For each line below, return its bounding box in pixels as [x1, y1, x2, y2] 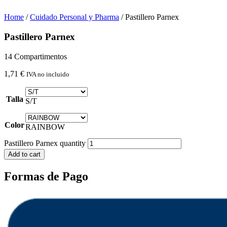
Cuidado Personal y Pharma [30, 13, 119, 22]
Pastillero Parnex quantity [4, 138, 86, 147]
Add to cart [8, 150, 41, 158]
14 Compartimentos [4, 52, 67, 61]
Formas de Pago [4, 169, 88, 183]
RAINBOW [25, 122, 65, 131]
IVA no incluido [26, 70, 69, 78]
